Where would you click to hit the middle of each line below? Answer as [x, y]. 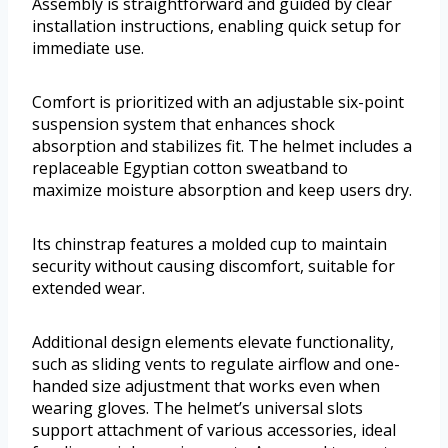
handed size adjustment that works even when [206, 386]
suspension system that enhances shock [183, 124]
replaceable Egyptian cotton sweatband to [190, 168]
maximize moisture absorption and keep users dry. [222, 190]
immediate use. [88, 48]
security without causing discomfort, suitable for [213, 266]
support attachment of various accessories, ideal [214, 430]
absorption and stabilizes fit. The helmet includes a [222, 146]
